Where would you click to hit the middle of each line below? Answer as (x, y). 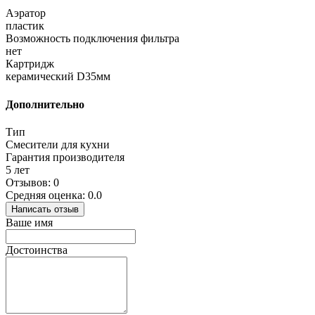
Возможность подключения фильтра (92, 39)
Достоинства (37, 250)
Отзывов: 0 (32, 182)
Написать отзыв (45, 209)
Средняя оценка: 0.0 (54, 195)
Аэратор (26, 13)
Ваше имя (29, 223)
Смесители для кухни (58, 144)
